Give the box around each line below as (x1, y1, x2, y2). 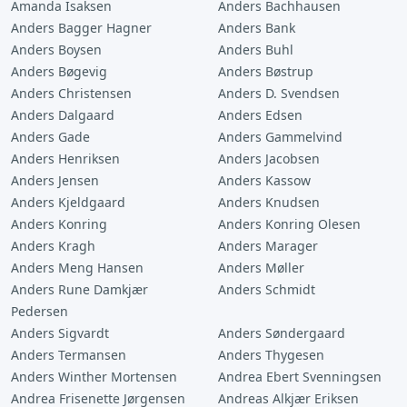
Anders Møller (218, 259, 304, 276)
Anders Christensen (11, 84, 132, 102)
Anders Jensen (11, 172, 99, 189)
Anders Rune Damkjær (11, 281, 148, 298)
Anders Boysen (11, 41, 102, 58)
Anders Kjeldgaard (11, 194, 125, 211)
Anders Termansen (11, 346, 126, 363)
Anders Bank (218, 19, 295, 36)
